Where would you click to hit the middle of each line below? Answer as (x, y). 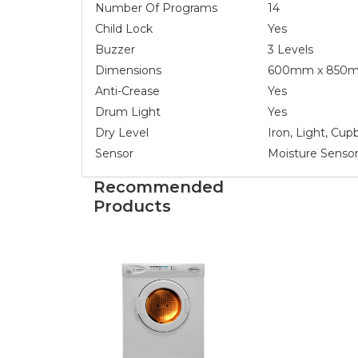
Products (132, 206)
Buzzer (115, 49)
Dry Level (122, 132)
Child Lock (124, 28)
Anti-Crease (127, 91)
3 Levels (290, 49)
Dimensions (128, 70)
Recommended (159, 187)
